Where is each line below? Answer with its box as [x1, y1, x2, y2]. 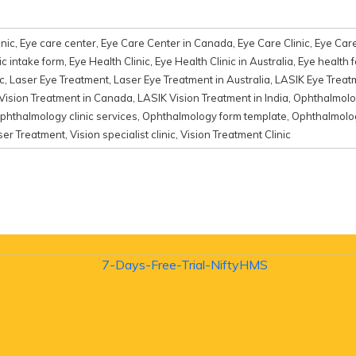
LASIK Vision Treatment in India [137, 91, 288, 104]
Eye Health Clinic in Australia [155, 54, 293, 68]
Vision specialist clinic [70, 127, 176, 141]
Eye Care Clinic [238, 36, 310, 49]
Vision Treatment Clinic [180, 127, 291, 141]
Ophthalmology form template [142, 109, 287, 122]
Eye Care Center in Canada [101, 36, 233, 49]
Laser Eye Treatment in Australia [114, 72, 270, 86]
